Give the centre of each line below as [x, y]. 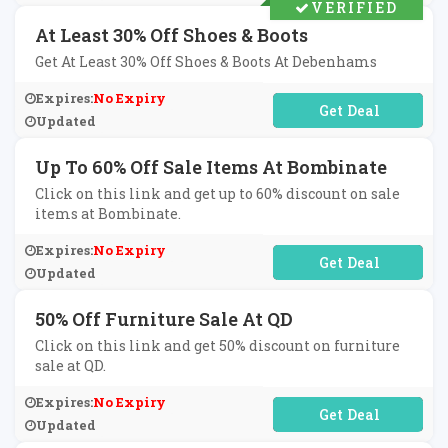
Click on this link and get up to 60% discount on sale [217, 193]
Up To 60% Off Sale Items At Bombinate [211, 167]
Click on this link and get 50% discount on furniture [217, 345]
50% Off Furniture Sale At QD [164, 319]
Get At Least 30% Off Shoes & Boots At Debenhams [206, 61]
